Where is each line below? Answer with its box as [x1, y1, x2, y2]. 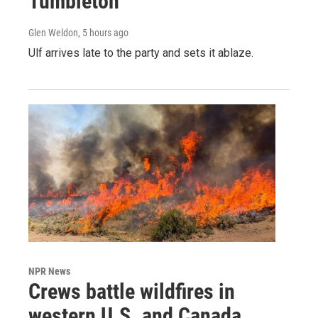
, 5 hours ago [78, 26, 128, 38]
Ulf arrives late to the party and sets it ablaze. [28, 45, 253, 60]
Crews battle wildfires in [28, 278, 235, 304]
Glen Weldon [28, 26, 78, 38]
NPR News [28, 265, 70, 277]
